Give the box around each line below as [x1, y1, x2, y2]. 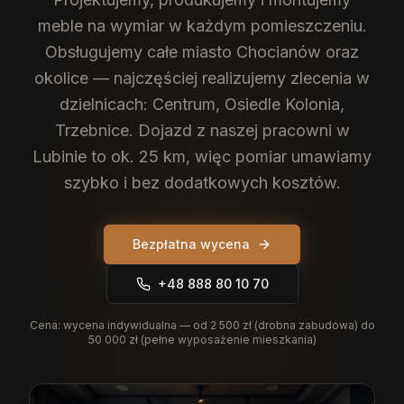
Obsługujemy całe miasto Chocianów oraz [45, 42, 359, 61]
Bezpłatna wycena [133, 236, 250, 252]
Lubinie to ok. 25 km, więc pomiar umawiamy [32, 147, 372, 166]
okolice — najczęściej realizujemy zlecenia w [34, 69, 370, 87]
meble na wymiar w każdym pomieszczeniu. [37, 16, 367, 35]
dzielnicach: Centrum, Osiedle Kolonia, [60, 95, 344, 114]
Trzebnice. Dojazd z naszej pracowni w [54, 121, 350, 140]
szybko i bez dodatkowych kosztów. [63, 173, 341, 192]
